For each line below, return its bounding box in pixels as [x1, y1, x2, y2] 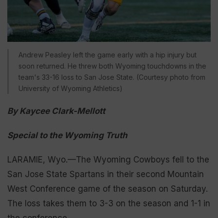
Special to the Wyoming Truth [7, 130, 127, 140]
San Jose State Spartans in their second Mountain [7, 169, 204, 179]
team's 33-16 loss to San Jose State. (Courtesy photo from [18, 73, 205, 81]
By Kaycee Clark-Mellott [7, 106, 105, 116]
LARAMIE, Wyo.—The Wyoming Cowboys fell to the [7, 154, 209, 164]
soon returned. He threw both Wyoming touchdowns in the [18, 61, 206, 70]
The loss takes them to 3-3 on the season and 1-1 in [7, 198, 210, 208]
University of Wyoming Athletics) [18, 84, 123, 92]
